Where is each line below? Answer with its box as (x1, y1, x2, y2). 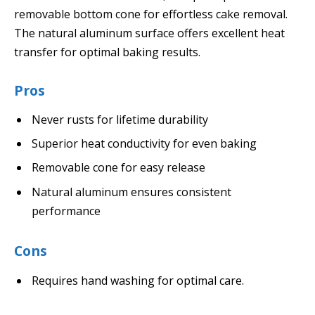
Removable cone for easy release (32, 160, 205, 176)
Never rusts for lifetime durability (32, 112, 208, 128)
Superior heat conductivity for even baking (32, 136, 257, 152)
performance (32, 202, 101, 219)
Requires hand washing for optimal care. (32, 272, 244, 288)
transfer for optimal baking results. (14, 44, 200, 60)
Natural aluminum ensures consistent (32, 184, 231, 200)
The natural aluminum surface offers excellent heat (14, 25, 285, 41)
